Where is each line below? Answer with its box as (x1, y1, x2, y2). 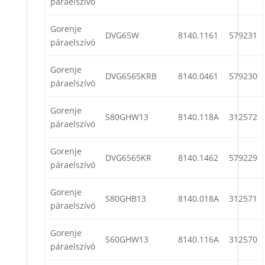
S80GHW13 (105, 111, 148, 123)
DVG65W (105, 30, 139, 41)
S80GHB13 (105, 193, 146, 205)
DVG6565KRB (105, 70, 157, 82)
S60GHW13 (105, 234, 148, 245)
